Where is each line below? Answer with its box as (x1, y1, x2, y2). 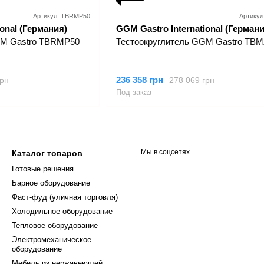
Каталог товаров (12, 148, 82, 158)
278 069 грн (169, 75, 214, 85)
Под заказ (115, 88, 151, 97)
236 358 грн (115, 75, 163, 85)
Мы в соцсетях (141, 148, 190, 156)
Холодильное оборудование (12, 207, 113, 216)
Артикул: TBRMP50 (32, 12, 90, 19)
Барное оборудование (12, 179, 90, 187)
